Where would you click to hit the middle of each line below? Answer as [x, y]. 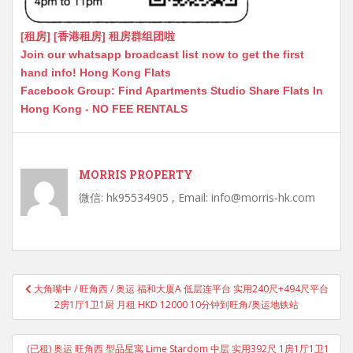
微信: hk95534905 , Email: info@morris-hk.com [197, 197]
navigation [47, 294]
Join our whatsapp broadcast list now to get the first [162, 54]
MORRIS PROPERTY [136, 175]
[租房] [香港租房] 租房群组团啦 [98, 36]
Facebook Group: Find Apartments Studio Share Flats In [172, 91]
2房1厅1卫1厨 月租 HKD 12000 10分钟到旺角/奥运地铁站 [176, 305]
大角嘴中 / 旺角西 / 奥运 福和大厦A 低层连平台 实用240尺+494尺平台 [181, 289]
